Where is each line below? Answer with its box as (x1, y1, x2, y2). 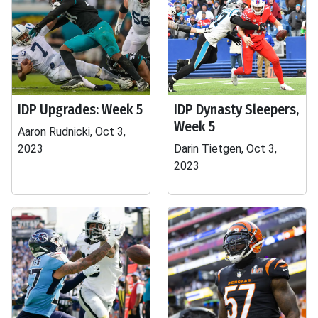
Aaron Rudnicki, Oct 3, (18, 125, 126, 138)
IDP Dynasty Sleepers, (174, 101, 299, 118)
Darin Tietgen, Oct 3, (174, 142, 277, 155)
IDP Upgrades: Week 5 (18, 101, 143, 118)
